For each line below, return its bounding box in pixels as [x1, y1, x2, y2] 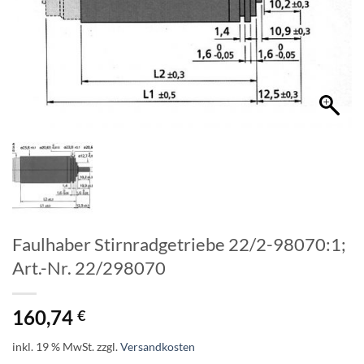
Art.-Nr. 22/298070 [12, 256, 166, 279]
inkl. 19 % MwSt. [12, 339, 94, 353]
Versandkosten [120, 339, 195, 353]
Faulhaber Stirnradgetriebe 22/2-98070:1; [12, 232, 346, 255]
